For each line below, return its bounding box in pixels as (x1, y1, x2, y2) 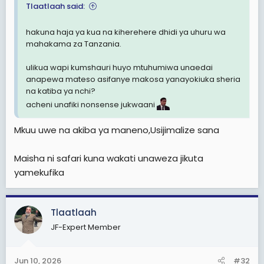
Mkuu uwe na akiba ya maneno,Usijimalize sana (14, 123, 219, 136)
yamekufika (14, 166, 64, 179)
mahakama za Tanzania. (26, 38, 121, 49)
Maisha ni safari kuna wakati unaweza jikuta (14, 151, 203, 164)
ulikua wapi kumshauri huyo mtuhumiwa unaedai (26, 62, 213, 73)
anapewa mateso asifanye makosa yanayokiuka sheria (26, 74, 240, 85)
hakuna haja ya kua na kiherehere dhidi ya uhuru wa (26, 27, 226, 38)
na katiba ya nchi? (26, 85, 95, 97)
